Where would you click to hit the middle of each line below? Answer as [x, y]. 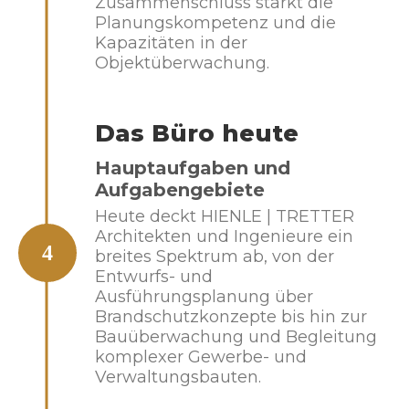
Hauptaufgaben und [193, 168]
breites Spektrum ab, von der [215, 257]
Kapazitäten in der [171, 43]
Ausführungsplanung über [204, 297]
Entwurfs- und [154, 277]
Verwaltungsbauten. [178, 377]
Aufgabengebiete [180, 190]
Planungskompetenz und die [215, 23]
